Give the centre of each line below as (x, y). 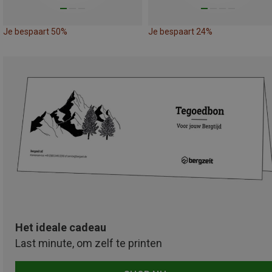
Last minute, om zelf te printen (89, 243)
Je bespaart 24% (180, 31)
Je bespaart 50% (35, 31)
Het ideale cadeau (61, 228)
